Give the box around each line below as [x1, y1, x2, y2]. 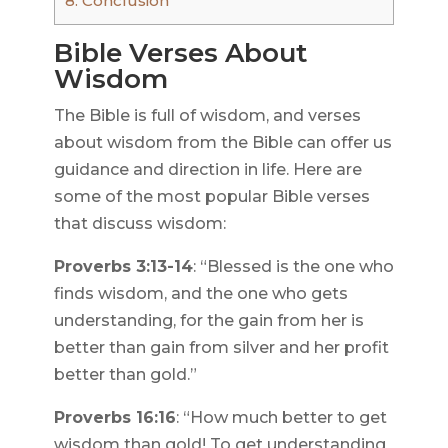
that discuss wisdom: [53, 214, 226, 234]
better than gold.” [53, 365, 197, 385]
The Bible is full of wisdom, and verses [53, 106, 361, 126]
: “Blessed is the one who [192, 257, 394, 277]
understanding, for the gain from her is [53, 311, 364, 331]
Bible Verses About [53, 37, 307, 70]
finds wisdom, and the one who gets [53, 284, 348, 304]
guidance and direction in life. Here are [53, 160, 362, 180]
